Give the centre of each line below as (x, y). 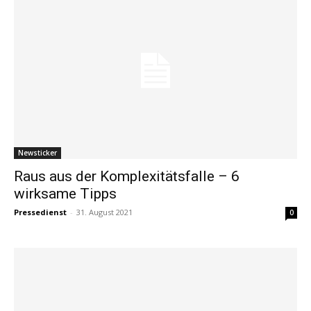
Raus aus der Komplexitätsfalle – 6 (127, 177)
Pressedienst (40, 212)
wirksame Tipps (65, 194)
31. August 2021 (104, 212)
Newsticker (37, 153)
